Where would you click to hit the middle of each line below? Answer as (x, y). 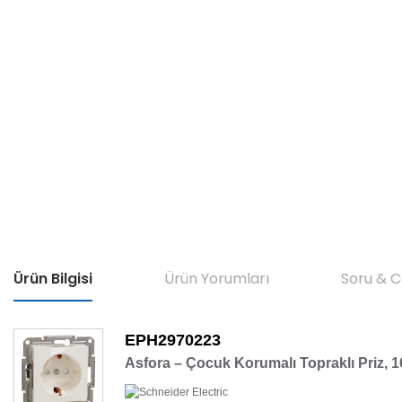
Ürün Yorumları (217, 279)
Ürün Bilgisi (53, 279)
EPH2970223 (173, 340)
